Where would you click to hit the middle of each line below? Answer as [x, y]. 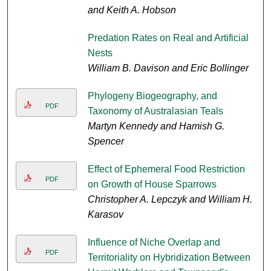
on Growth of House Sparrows [152, 184]
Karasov [105, 215]
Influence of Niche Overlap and [154, 243]
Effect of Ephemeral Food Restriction [166, 169]
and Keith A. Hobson [132, 10]
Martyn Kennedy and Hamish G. [156, 126]
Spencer [106, 142]
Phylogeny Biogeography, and [152, 96]
